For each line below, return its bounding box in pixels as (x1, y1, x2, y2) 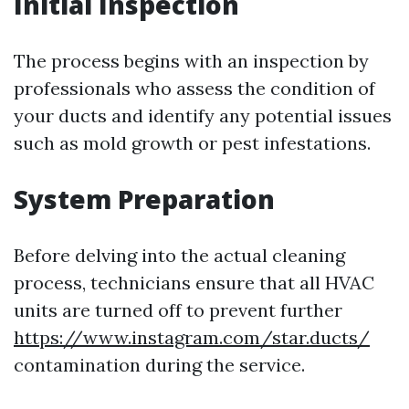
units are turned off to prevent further (14, 299, 342, 322)
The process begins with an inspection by (14, 49, 369, 73)
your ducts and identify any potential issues (14, 104, 392, 128)
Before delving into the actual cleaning (14, 244, 345, 267)
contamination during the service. (14, 353, 305, 377)
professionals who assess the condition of (14, 77, 375, 100)
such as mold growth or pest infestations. (14, 131, 371, 155)
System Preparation (14, 182, 275, 217)
